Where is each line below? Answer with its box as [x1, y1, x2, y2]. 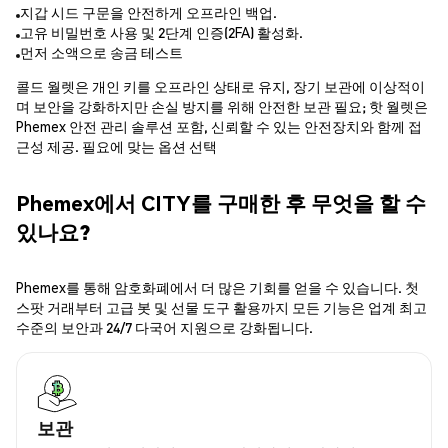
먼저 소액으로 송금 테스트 [20, 43, 183, 62]
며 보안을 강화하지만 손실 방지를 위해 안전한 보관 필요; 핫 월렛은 [16, 97, 428, 116]
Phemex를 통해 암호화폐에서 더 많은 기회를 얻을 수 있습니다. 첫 [16, 278, 419, 297]
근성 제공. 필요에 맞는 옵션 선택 [16, 137, 217, 156]
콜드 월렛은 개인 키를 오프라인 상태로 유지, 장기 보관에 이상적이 [16, 77, 425, 96]
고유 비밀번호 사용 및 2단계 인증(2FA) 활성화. [20, 23, 303, 42]
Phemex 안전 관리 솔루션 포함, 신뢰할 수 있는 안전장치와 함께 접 [16, 117, 422, 136]
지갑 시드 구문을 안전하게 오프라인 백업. [20, 3, 277, 22]
